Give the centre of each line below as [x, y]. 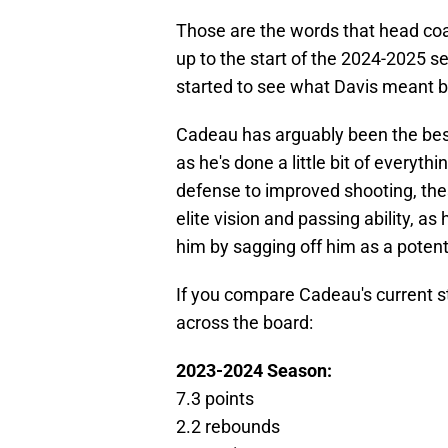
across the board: [244, 322]
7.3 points [215, 398]
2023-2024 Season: [254, 370]
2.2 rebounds [228, 426]
